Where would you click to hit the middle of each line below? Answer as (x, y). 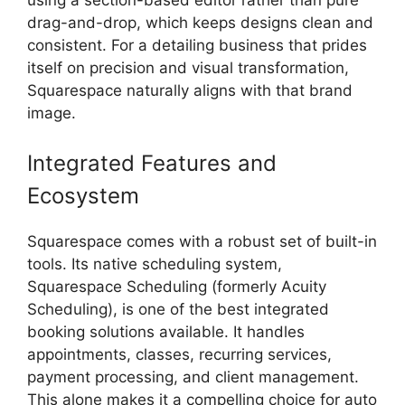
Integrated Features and (152, 164)
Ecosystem (83, 196)
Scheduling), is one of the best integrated (178, 310)
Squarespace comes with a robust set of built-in (202, 242)
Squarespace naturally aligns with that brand (190, 90)
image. (52, 113)
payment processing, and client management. (193, 377)
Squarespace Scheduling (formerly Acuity (177, 287)
